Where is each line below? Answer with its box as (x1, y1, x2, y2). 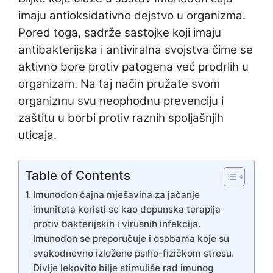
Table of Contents (25, 167, 130, 183)
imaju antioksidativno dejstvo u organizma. (18, 9, 246, 23)
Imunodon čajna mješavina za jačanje (33, 188, 200, 200)
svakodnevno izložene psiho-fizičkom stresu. (33, 247, 235, 259)
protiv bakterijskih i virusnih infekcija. (33, 218, 201, 230)
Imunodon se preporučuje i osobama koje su (33, 232, 230, 244)
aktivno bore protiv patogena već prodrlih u (18, 60, 249, 74)
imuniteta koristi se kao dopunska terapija (33, 203, 221, 215)
